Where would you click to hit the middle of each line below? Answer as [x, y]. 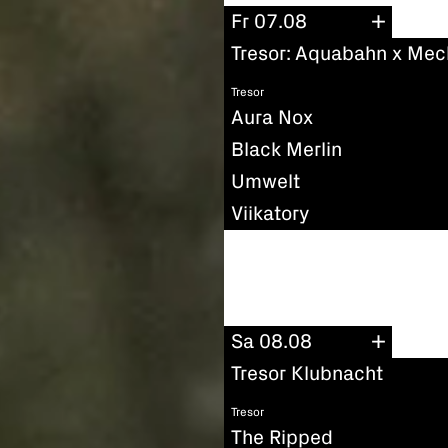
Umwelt [265, 181]
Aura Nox [272, 117]
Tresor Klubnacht [307, 374]
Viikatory [270, 213]
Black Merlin [286, 149]
